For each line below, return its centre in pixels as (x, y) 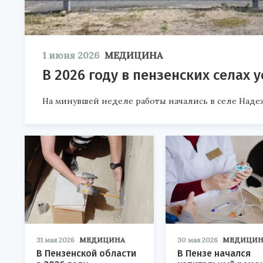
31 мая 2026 (55, 240)
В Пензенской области (86, 253)
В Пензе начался (214, 253)
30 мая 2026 (198, 240)
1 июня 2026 (71, 55)
